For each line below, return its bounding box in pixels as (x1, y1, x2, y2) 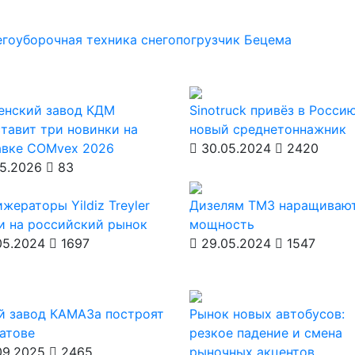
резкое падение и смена (189, 325, 342, 341)
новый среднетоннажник (189, 121, 346, 137)
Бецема (244, 32, 292, 48)
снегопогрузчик (141, 32, 244, 48)
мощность (189, 216, 254, 232)
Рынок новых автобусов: (189, 306, 345, 322)
